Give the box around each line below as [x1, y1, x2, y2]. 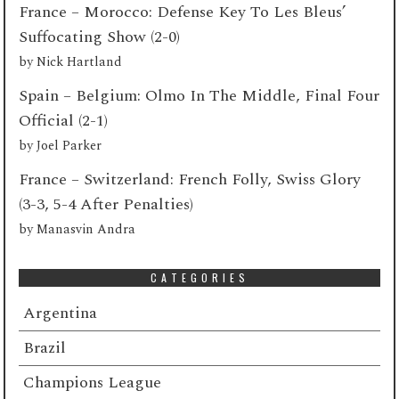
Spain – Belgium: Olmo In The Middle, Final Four [19, 83, 380, 108]
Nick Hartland [37, 52, 123, 72]
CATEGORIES [150, 269, 249, 285]
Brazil [23, 335, 67, 360]
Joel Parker [37, 135, 102, 156]
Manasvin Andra [37, 219, 136, 240]
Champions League [23, 370, 162, 395]
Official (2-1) [19, 108, 113, 133]
